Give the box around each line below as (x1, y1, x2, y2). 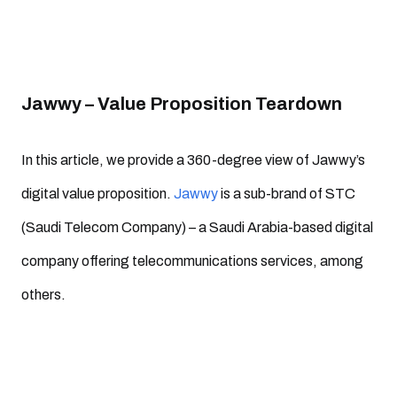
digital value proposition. (21, 186, 174, 201)
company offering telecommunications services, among (21, 253, 363, 269)
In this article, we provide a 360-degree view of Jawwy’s (21, 152, 365, 167)
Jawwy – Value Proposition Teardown (21, 94, 342, 113)
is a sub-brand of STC (218, 186, 355, 201)
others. (21, 287, 66, 302)
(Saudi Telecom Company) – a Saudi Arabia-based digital (21, 220, 373, 235)
